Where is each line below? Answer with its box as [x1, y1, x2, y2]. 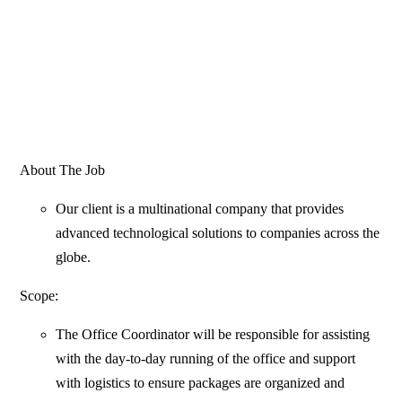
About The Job [20, 162, 106, 179]
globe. [56, 249, 92, 266]
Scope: [20, 288, 59, 304]
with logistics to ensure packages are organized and [56, 375, 345, 391]
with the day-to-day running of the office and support [56, 351, 356, 367]
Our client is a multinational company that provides [56, 201, 345, 217]
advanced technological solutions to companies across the [56, 225, 380, 241]
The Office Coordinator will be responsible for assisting [56, 327, 371, 343]
